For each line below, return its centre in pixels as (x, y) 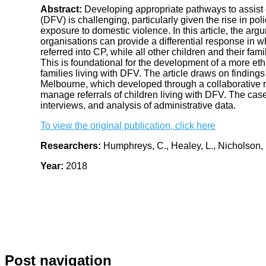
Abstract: (61, 9)
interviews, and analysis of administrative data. (138, 105)
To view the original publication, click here (128, 125)
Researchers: (71, 145)
